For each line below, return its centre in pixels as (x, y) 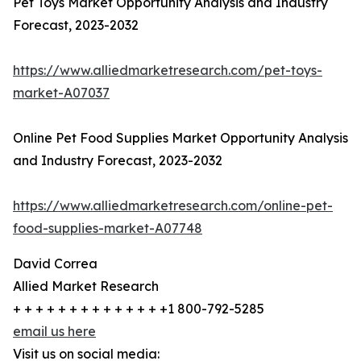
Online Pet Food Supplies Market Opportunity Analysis (180, 138)
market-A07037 (61, 93)
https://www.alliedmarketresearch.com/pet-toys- (168, 71)
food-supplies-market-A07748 (108, 228)
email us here (54, 332)
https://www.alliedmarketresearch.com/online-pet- (173, 206)
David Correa (55, 264)
